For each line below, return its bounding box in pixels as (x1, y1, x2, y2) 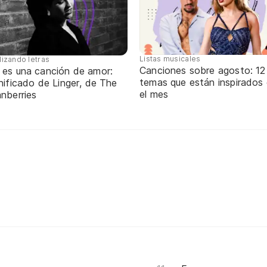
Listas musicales (139, 54, 201, 64)
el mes (139, 88, 169, 101)
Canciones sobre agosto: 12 (139, 64, 266, 77)
